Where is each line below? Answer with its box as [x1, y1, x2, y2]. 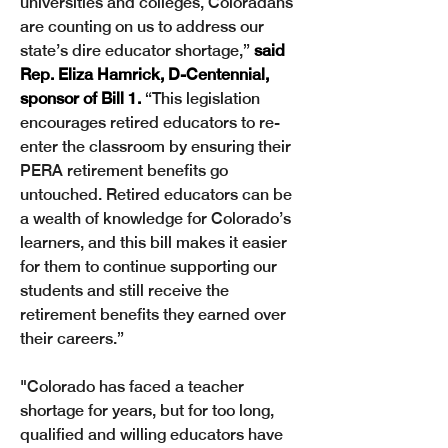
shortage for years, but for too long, [20, 401, 278, 420]
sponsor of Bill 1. [20, 89, 141, 108]
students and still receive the [20, 281, 233, 300]
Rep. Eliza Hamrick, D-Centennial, [20, 65, 273, 84]
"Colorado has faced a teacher [20, 377, 248, 396]
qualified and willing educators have [20, 425, 287, 444]
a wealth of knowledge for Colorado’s [20, 209, 295, 228]
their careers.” [20, 329, 128, 348]
